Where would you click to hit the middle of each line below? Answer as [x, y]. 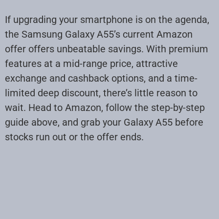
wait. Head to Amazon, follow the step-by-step [105, 107]
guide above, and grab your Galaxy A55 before [104, 122]
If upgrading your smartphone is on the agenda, [107, 19]
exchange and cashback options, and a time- [101, 78]
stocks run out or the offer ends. [74, 137]
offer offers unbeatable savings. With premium [107, 49]
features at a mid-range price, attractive [91, 63]
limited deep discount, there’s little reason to [101, 93]
